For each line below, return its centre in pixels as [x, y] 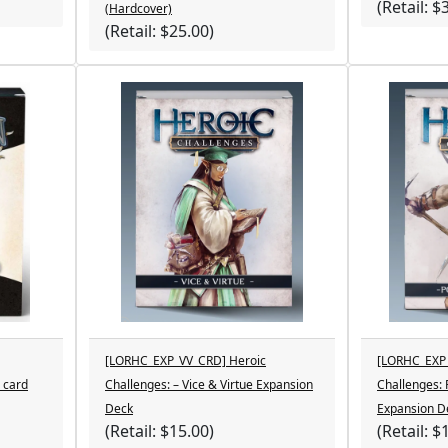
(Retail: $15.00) [159, 431]
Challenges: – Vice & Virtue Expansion [209, 384]
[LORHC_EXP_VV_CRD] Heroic [185, 360]
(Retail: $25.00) [159, 31]
